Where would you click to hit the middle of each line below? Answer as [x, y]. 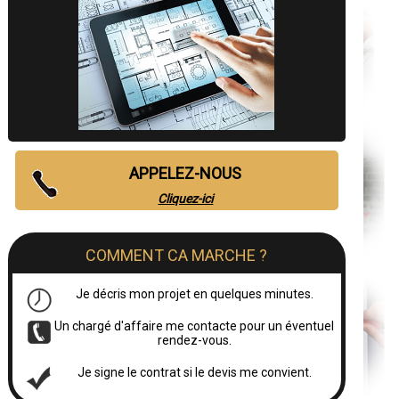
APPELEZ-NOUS [186, 173]
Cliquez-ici [186, 199]
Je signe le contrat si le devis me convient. [194, 372]
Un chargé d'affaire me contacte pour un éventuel [195, 326]
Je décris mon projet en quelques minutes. [194, 294]
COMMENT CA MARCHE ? [177, 255]
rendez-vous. [194, 340]
